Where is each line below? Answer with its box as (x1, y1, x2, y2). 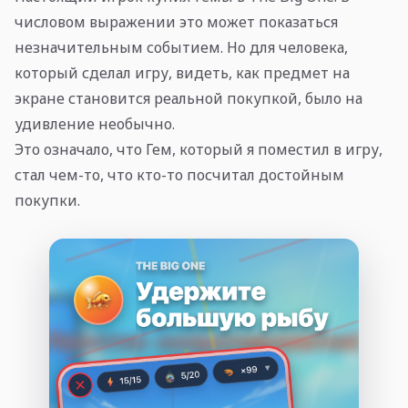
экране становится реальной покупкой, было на (15, 87, 362, 108)
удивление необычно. (15, 113, 175, 134)
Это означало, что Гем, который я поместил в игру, (15, 138, 382, 159)
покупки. (15, 189, 80, 210)
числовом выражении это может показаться (15, 11, 338, 32)
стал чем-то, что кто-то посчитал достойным (15, 164, 344, 185)
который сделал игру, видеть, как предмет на (15, 62, 350, 83)
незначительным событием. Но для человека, (15, 36, 348, 57)
